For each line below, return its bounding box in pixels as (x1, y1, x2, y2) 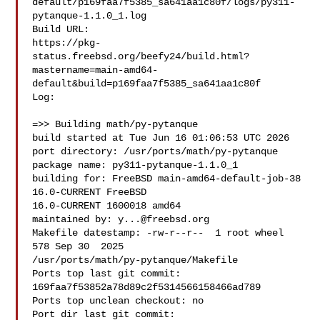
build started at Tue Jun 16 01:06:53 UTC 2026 (32, 132, 290, 144)
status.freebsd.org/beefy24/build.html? (32, 51, 250, 62)
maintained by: (32, 214, 119, 225)
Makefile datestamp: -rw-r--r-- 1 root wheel (32, 227, 284, 239)
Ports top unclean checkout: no (32, 295, 204, 306)
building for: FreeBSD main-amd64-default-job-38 (32, 173, 301, 184)
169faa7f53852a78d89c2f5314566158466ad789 (32, 281, 261, 293)
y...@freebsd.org (118, 214, 210, 225)
